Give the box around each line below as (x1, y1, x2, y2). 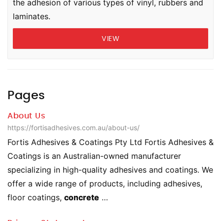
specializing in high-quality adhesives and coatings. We (7, 165, 213, 175)
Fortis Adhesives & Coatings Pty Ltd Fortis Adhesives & (7, 137, 214, 147)
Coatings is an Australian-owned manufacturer (7, 151, 181, 161)
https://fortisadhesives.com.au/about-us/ (7, 123, 140, 132)
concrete (64, 192, 99, 202)
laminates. (13, 11, 50, 21)
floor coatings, (7, 192, 64, 202)
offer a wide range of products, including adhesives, (7, 179, 202, 188)
